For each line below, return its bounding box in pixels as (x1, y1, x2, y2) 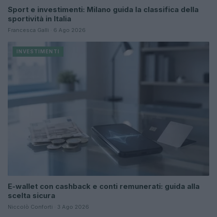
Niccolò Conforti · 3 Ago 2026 (8, 203, 89, 210)
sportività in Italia (8, 14, 71, 23)
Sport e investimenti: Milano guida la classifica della (8, 4, 199, 14)
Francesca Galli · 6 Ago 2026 (8, 26, 86, 33)
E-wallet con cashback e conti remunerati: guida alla (8, 181, 200, 191)
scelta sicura (8, 190, 55, 200)
